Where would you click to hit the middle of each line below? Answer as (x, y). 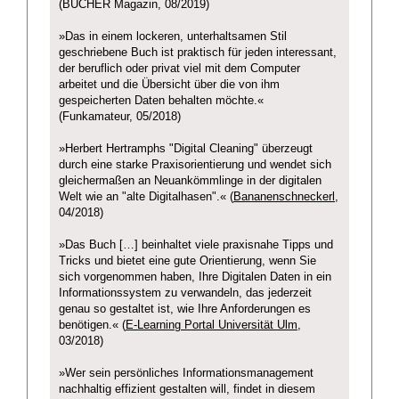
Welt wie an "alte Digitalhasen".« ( (146, 197)
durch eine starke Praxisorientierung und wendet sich (195, 165)
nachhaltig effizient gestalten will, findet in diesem (187, 390)
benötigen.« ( (92, 326)
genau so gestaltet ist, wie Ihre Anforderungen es (185, 309)
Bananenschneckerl (284, 197)
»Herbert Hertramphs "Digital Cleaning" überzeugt (186, 149)
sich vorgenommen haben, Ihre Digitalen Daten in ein (195, 277)
